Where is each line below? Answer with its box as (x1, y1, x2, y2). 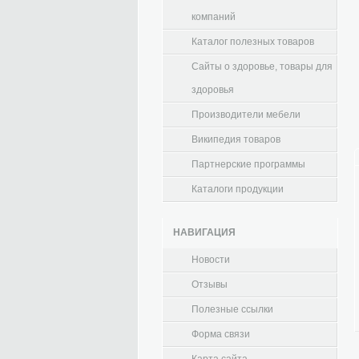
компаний (192, 11, 236, 22)
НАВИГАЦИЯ (173, 227, 236, 238)
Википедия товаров (192, 134, 280, 145)
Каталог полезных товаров (192, 36, 314, 47)
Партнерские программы (192, 159, 305, 170)
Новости (192, 254, 230, 265)
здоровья (192, 84, 234, 95)
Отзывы (192, 279, 228, 290)
